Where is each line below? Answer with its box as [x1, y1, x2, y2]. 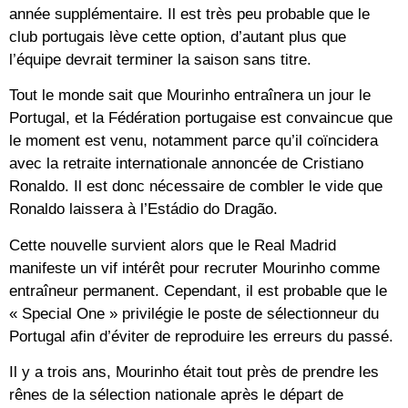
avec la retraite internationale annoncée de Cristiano [9, 155, 363, 173]
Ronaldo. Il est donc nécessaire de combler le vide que [9, 178, 382, 196]
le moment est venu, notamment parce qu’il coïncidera [9, 132, 378, 150]
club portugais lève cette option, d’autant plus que [9, 28, 346, 46]
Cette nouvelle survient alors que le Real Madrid [9, 236, 336, 254]
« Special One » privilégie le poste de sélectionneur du [9, 304, 379, 322]
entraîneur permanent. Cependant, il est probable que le [9, 281, 387, 300]
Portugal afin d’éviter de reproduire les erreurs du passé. [9, 327, 393, 345]
